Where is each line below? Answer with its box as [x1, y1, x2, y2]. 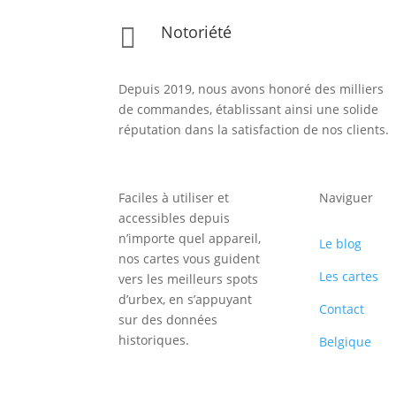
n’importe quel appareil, [118, 229, 262, 247]
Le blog [319, 235, 362, 253]
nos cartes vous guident [118, 249, 261, 267]
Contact [319, 301, 365, 318]
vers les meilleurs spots [118, 270, 259, 287]
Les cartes [319, 268, 379, 286]
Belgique [319, 333, 372, 351]
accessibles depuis [118, 209, 231, 226]
